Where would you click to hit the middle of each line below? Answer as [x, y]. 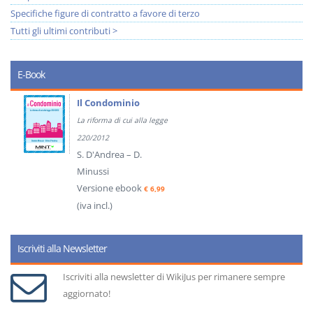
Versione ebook [110, 188]
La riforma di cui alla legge [122, 120]
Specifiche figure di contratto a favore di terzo [105, 13]
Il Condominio [108, 103]
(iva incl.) [95, 205]
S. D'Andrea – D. [109, 154]
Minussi [93, 171]
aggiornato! [86, 293]
